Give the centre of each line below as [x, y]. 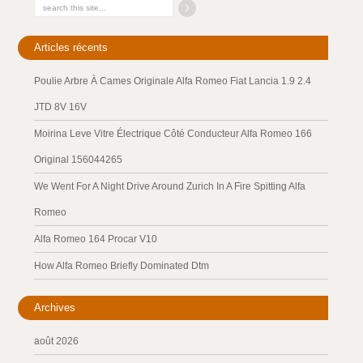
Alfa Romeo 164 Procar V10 [96, 239]
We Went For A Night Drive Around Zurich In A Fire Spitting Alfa [170, 186]
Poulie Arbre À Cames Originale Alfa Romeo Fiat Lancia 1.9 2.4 [173, 81]
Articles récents [71, 47]
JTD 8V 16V [61, 107]
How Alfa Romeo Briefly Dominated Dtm [122, 266]
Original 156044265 [79, 160]
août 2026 [57, 341]
